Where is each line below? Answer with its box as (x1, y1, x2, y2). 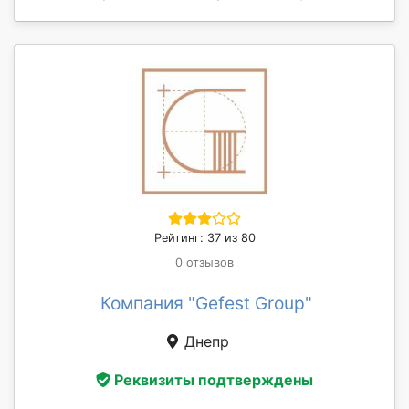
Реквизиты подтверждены (114, 370, 313, 389)
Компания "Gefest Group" (100, 291, 312, 314)
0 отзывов (175, 255, 234, 269)
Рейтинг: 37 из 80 (153, 230, 256, 245)
